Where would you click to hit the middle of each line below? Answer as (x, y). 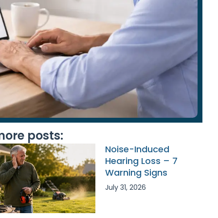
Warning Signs (136, 173)
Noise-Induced (137, 149)
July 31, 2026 (126, 187)
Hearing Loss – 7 (141, 161)
